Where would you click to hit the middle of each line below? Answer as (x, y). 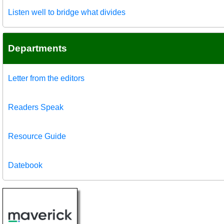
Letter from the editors (46, 78)
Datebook (25, 165)
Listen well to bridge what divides (67, 12)
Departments (37, 48)
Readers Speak (36, 107)
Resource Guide (37, 136)
